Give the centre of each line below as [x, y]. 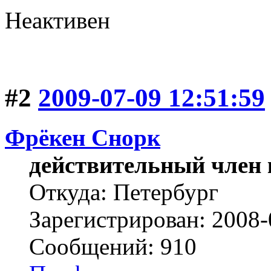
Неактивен [57, 20]
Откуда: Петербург [124, 192]
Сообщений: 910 [113, 247]
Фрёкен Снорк [83, 138]
